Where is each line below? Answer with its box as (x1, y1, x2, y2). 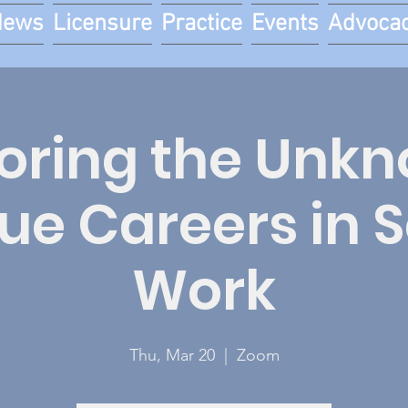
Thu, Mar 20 (128, 345, 215, 365)
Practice (160, 10, 242, 38)
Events (250, 10, 319, 38)
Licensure (52, 10, 152, 38)
